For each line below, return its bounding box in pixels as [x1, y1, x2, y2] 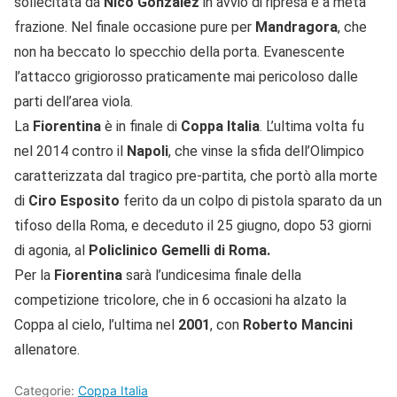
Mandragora [255, 19, 338, 36]
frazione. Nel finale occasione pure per [14, 19, 255, 36]
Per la [14, 267, 54, 284]
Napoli [127, 143, 168, 160]
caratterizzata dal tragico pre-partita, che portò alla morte [14, 167, 378, 185]
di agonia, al [14, 242, 89, 260]
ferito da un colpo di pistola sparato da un [120, 192, 382, 210]
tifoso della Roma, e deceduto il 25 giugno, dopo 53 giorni [14, 217, 371, 235]
